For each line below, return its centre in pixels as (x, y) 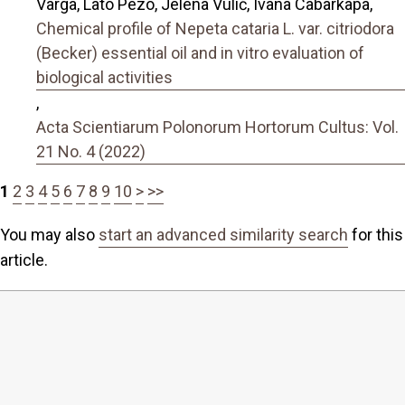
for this (376, 235)
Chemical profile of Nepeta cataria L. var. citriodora (215, 29)
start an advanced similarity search (223, 235)
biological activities (104, 78)
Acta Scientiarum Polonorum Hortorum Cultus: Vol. (217, 127)
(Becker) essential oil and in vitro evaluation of (200, 53)
